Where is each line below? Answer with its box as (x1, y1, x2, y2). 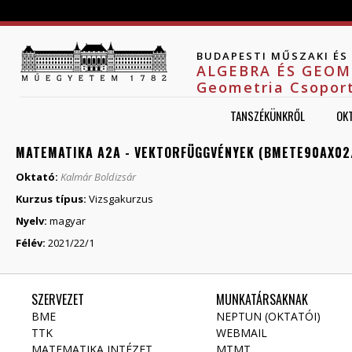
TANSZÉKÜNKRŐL (230, 107, 306, 125)
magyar (49, 214, 86, 228)
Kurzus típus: (16, 192, 89, 206)
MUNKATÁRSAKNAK (216, 290, 308, 309)
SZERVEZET (31, 290, 84, 309)
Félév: (16, 236, 48, 250)
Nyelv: (16, 214, 49, 228)
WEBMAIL (216, 325, 267, 340)
